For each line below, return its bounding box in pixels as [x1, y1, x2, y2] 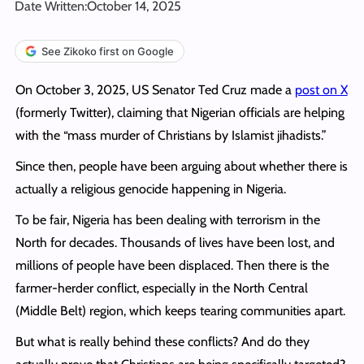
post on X [294, 81, 348, 97]
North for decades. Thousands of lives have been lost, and [15, 234, 335, 250]
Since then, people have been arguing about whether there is [15, 158, 348, 174]
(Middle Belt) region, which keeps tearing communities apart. [15, 302, 345, 318]
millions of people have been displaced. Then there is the [15, 257, 329, 273]
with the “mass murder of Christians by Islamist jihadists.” [15, 127, 327, 143]
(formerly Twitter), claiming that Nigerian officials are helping [15, 104, 344, 120]
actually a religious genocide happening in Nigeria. [15, 180, 286, 197]
